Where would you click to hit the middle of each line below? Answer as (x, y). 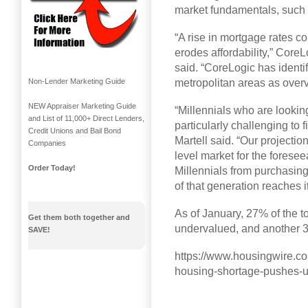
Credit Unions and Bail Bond (75, 131)
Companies (47, 143)
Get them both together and (79, 218)
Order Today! (52, 168)
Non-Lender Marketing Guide (77, 81)
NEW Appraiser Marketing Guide (82, 106)
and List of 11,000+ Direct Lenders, (86, 119)
